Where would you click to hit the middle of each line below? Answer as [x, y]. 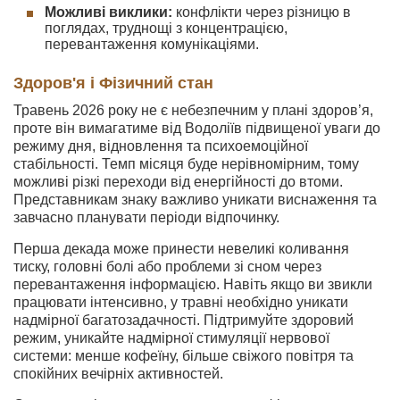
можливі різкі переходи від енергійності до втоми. [178, 182]
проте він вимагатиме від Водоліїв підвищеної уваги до [197, 128]
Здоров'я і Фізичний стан [113, 83]
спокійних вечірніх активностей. [118, 374]
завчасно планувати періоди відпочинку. [146, 217]
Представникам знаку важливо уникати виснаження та [195, 200]
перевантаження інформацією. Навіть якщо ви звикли [193, 284]
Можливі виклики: [108, 12]
